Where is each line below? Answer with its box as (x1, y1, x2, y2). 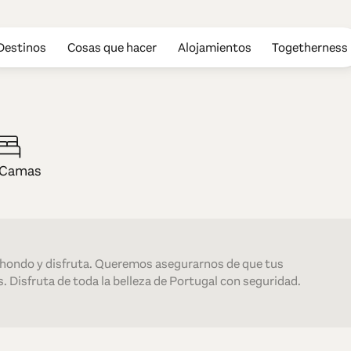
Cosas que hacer (67, 38, 157, 56)
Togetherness (272, 38, 349, 56)
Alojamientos (177, 38, 251, 56)
